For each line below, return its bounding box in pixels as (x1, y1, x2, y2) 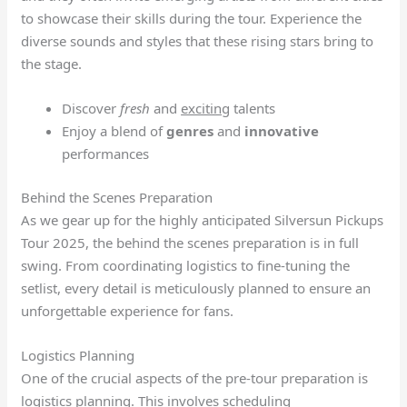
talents (230, 99, 276, 118)
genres (166, 122, 214, 141)
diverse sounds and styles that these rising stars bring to (21, 32, 374, 51)
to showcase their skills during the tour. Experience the (21, 9, 362, 28)
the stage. (21, 55, 83, 74)
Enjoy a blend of (62, 122, 167, 141)
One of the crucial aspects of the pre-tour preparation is (21, 368, 369, 387)
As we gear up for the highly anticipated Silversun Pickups (21, 210, 384, 229)
